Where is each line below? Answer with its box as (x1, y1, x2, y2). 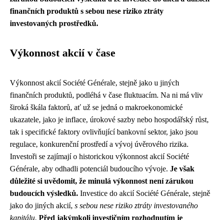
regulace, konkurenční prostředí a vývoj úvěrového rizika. (10, 140, 189, 148)
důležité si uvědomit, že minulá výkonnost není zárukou (10, 177, 193, 185)
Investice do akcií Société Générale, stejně (78, 189, 210, 197)
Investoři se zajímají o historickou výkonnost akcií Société (10, 152, 189, 161)
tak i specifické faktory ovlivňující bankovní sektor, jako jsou (10, 128, 198, 136)
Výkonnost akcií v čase (10, 47, 115, 59)
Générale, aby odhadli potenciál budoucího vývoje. (10, 165, 170, 173)
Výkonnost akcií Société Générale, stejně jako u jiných (10, 79, 179, 87)
